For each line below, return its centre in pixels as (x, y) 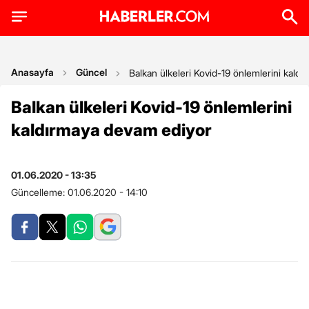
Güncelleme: (39, 192)
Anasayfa (32, 72)
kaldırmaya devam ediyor (111, 130)
